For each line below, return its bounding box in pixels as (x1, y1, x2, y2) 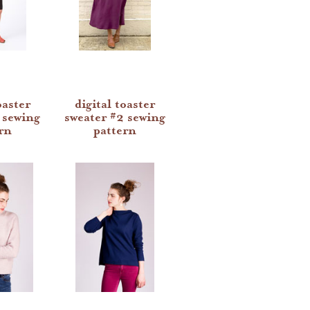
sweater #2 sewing (64, 109, 165, 125)
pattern (93, 122, 136, 138)
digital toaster (75, 96, 155, 112)
